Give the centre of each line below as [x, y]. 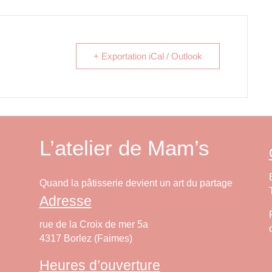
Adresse [65, 201]
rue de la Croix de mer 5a [93, 225]
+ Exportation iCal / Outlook [148, 56]
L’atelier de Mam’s [124, 148]
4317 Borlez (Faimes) [86, 239]
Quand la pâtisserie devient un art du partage [136, 183]
